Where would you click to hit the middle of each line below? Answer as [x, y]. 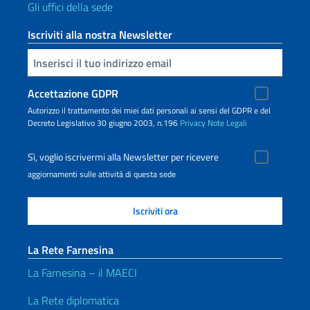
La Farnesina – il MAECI [82, 273]
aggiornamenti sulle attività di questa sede [102, 174]
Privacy [193, 123]
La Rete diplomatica [73, 300]
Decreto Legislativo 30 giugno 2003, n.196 [104, 123]
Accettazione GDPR [73, 93]
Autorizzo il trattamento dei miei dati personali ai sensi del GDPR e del [149, 110]
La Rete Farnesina [71, 250]
